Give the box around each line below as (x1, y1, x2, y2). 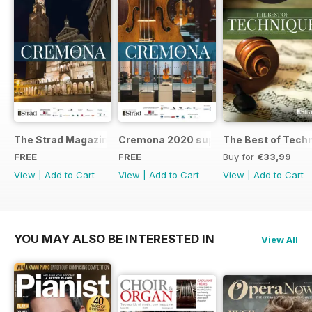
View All (261, 234, 298, 246)
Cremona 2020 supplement (118, 134, 256, 146)
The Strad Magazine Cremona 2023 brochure (14, 134, 239, 146)
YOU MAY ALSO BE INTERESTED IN (14, 232, 214, 247)
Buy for (223, 151, 257, 163)
